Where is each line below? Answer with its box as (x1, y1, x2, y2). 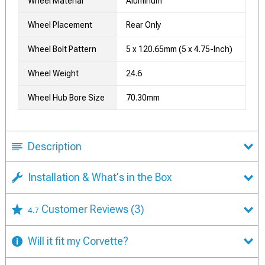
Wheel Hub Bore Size (28, 93, 105, 103)
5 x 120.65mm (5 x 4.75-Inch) (126, 44, 232, 54)
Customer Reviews (41, 203, 131, 216)
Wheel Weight (28, 69, 79, 79)
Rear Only (126, 20, 161, 30)
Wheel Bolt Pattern (28, 44, 96, 54)
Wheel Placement (28, 20, 92, 30)
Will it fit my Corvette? (28, 234, 128, 247)
